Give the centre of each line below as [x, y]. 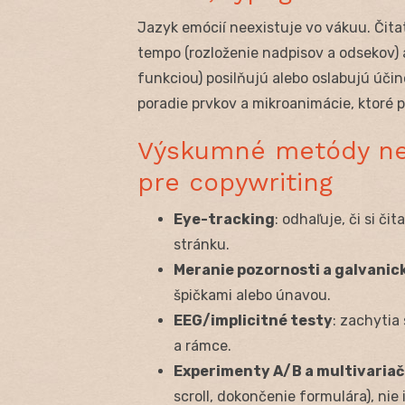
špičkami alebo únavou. [252, 295]
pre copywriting [235, 182]
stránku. [202, 244]
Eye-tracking [224, 219]
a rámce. [202, 345]
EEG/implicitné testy [253, 320]
